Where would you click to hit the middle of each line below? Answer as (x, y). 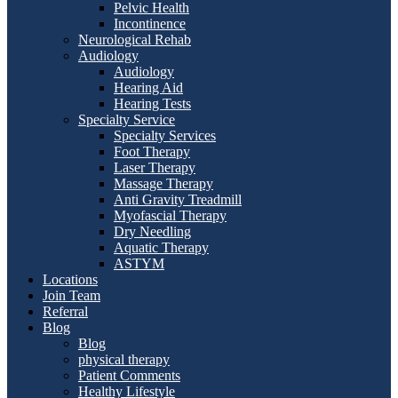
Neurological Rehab (135, 39)
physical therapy (124, 359)
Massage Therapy (163, 183)
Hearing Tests (152, 103)
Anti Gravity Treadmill (178, 199)
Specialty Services (165, 135)
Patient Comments (129, 375)
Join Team (72, 295)
